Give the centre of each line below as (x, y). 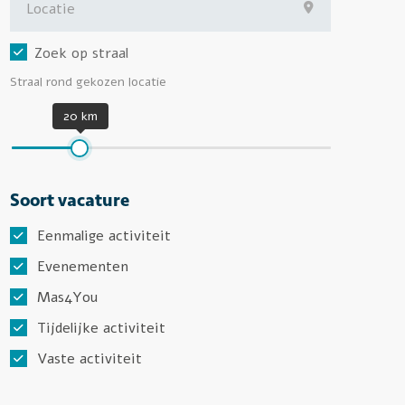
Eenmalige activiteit (104, 236)
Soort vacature (70, 200)
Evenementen (83, 267)
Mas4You (67, 297)
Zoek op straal (81, 53)
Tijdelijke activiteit (101, 328)
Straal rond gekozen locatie (88, 82)
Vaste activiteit (89, 359)
